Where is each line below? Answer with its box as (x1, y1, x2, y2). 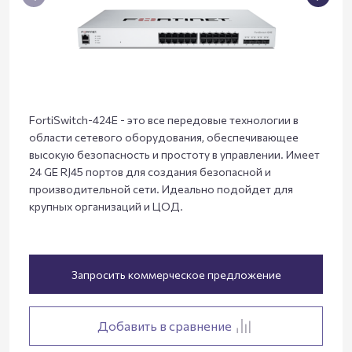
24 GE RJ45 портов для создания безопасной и (29, 165, 271, 179)
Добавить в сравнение (97, 318, 232, 334)
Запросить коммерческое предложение (71, 267, 281, 281)
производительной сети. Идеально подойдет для (29, 182, 293, 196)
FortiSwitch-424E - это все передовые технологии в (29, 113, 299, 127)
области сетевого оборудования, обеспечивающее (29, 130, 299, 145)
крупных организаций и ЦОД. (29, 200, 183, 214)
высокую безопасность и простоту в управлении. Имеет (29, 148, 320, 162)
